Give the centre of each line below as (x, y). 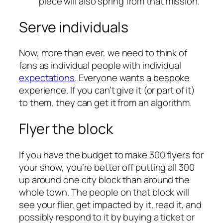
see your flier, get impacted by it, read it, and (111, 204)
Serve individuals (74, 27)
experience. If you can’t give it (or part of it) (107, 90)
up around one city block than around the (104, 179)
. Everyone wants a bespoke (132, 78)
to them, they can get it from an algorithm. (105, 103)
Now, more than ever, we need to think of (103, 53)
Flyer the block (66, 128)
